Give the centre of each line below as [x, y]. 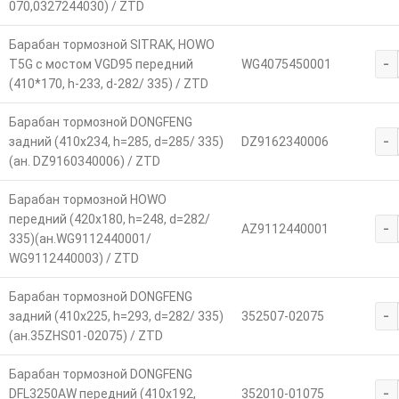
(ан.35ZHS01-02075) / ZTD [85, 335]
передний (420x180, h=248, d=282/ [109, 219]
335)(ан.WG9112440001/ [80, 238]
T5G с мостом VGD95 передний [101, 64]
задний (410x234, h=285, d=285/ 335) [116, 141]
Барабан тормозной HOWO [87, 199]
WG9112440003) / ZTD [73, 258]
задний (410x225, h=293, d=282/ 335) [116, 316]
